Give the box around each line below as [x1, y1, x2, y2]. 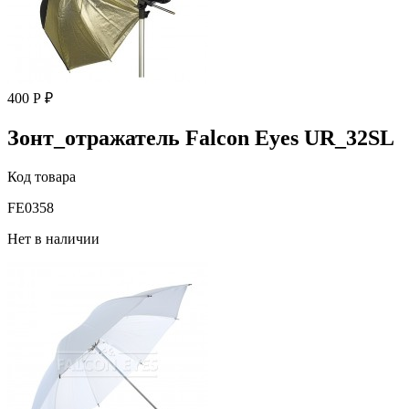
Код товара [7, 169, 76, 185]
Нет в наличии [7, 231, 100, 247]
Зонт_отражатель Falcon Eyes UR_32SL [7, 126, 394, 151]
